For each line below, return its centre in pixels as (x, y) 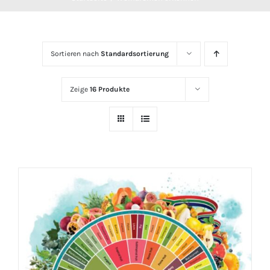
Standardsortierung (135, 53)
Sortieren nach (76, 53)
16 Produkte (109, 89)
